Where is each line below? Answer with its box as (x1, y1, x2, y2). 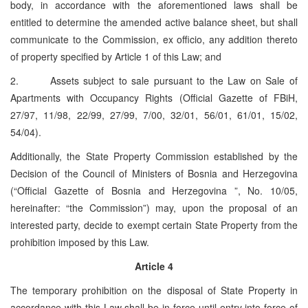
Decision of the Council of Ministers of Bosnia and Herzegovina (10, 166, 298, 180)
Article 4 (135, 258, 173, 273)
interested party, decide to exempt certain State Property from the (10, 217, 298, 232)
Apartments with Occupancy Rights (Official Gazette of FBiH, (10, 90, 298, 104)
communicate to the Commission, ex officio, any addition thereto (10, 32, 298, 46)
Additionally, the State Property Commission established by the (10, 148, 298, 163)
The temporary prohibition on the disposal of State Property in (10, 283, 298, 297)
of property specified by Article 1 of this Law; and (10, 49, 221, 63)
